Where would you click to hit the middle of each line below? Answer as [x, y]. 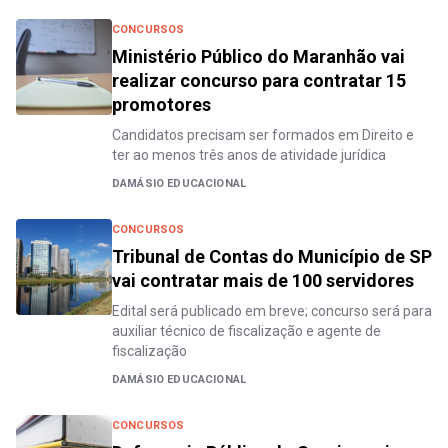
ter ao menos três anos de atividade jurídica [249, 154]
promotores [161, 104]
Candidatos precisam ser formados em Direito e [263, 134]
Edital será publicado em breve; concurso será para [272, 310]
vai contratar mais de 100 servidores [263, 280]
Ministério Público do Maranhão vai [258, 56]
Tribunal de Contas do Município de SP [272, 256]
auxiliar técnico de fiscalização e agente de [246, 330]
